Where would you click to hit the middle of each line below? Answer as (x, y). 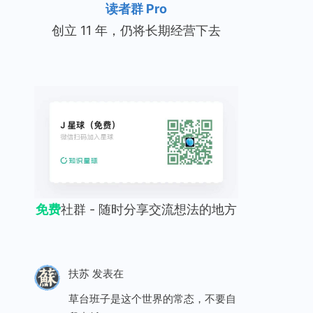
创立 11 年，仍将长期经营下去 (136, 30)
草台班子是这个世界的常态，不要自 (152, 299)
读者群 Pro (136, 9)
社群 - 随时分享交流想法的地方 (149, 209)
